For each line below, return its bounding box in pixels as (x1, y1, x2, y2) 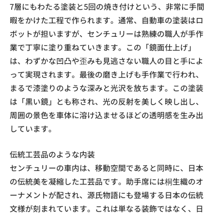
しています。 (10, 123, 56, 134)
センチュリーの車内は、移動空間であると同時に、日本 (10, 162, 203, 173)
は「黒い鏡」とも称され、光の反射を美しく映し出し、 (10, 95, 203, 107)
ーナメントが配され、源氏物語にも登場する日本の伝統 (10, 189, 203, 201)
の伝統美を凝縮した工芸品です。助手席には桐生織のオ (10, 175, 203, 187)
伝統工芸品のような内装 (10, 148, 95, 160)
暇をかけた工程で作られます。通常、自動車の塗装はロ (10, 14, 203, 26)
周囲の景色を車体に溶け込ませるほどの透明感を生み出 (10, 109, 203, 121)
